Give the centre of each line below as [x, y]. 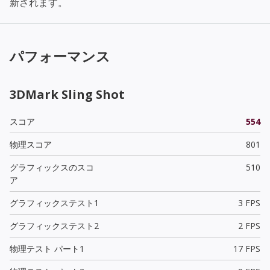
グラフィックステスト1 [54, 202]
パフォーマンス [60, 56]
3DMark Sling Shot [67, 94]
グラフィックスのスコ [52, 167]
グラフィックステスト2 [54, 225]
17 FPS [246, 248]
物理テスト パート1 [47, 248]
